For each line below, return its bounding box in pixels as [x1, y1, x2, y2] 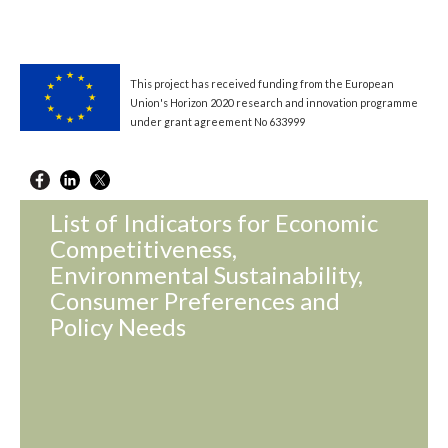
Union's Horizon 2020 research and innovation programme [130, 96, 418, 110]
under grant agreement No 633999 [130, 115, 305, 129]
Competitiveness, [50, 233, 237, 263]
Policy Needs [50, 311, 186, 341]
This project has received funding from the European [130, 77, 394, 91]
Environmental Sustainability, [50, 259, 363, 289]
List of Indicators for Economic [50, 207, 378, 237]
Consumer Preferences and [50, 285, 340, 315]
